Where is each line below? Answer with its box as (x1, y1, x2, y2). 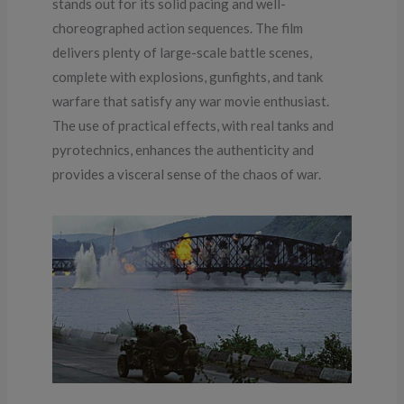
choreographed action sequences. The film (52, 19, 304, 36)
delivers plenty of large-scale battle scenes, (52, 43, 313, 60)
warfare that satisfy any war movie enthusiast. (52, 92, 330, 109)
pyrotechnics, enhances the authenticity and (52, 141, 315, 158)
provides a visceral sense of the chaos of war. (52, 165, 322, 182)
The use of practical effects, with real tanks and (52, 116, 335, 133)
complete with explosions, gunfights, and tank (52, 68, 324, 85)
